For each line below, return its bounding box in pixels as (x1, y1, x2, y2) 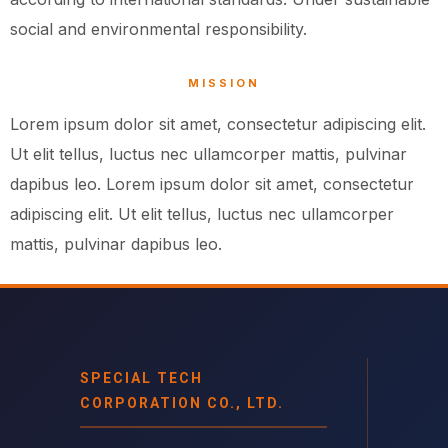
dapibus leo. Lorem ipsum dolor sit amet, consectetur (10, 174, 414, 195)
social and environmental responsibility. (10, 18, 307, 39)
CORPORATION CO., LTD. (80, 394, 284, 411)
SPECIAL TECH (80, 369, 203, 386)
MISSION (188, 76, 260, 91)
